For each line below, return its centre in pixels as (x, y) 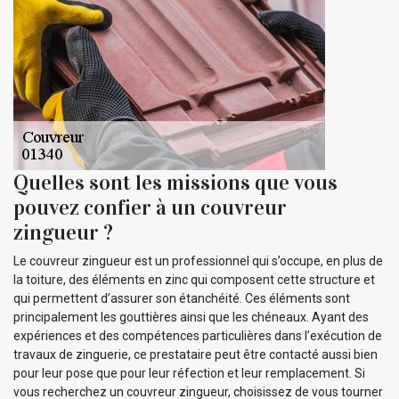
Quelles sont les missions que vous (175, 182)
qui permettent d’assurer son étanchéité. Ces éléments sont (182, 298)
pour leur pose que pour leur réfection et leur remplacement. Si (189, 373)
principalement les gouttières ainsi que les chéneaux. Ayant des (191, 317)
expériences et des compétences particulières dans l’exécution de (198, 335)
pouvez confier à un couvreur (150, 207)
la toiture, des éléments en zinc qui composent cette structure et (194, 279)
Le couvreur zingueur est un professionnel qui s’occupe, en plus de (198, 261)
